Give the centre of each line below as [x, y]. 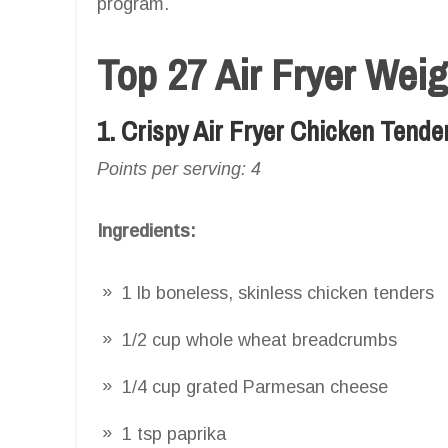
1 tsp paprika [174, 433]
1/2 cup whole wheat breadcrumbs [259, 339]
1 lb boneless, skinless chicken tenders [278, 292]
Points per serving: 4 [179, 168]
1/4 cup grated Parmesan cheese [255, 386]
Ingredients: [146, 230]
